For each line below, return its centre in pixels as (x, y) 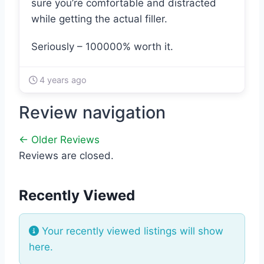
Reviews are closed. (66, 156)
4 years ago (62, 80)
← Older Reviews (59, 140)
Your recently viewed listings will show (131, 231)
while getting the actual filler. (99, 19)
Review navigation (92, 113)
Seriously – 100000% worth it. (102, 47)
